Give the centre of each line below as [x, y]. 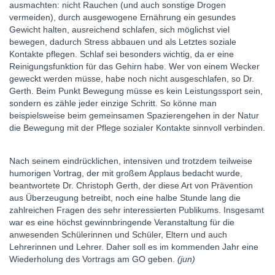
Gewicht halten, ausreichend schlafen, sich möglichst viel [119, 29]
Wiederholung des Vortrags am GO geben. [93, 259]
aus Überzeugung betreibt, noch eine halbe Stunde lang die [125, 198]
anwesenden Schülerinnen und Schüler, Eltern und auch [118, 234]
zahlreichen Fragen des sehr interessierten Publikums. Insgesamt [137, 210]
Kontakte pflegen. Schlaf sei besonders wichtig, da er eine [122, 54]
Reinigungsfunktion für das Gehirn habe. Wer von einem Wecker [134, 66]
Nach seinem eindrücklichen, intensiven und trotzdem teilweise [131, 161]
